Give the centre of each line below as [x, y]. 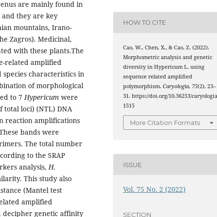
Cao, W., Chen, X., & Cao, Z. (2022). [166, 47]
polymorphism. [143, 86]
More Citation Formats [165, 123]
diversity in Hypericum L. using [164, 67]
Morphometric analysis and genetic [168, 57]
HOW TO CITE [145, 23]
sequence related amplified [158, 76]
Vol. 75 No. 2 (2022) [155, 189]
